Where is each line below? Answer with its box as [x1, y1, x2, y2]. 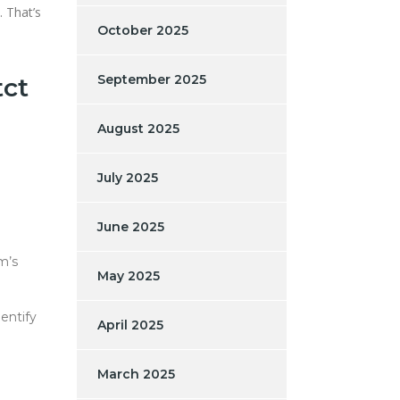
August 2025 [97, 120, 179, 137]
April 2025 [97, 316, 163, 333]
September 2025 [97, 71, 206, 87]
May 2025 [97, 267, 160, 284]
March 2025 [97, 365, 175, 382]
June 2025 [97, 218, 164, 235]
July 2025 [97, 169, 158, 186]
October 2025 [97, 21, 188, 38]
